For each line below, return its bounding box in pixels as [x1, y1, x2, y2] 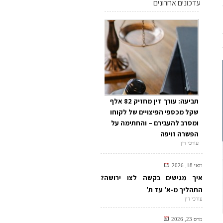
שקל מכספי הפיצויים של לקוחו [110, 107, 199, 116]
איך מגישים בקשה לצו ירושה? [101, 173, 203, 182]
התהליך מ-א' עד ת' [146, 185, 203, 194]
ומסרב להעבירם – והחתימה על [111, 118, 199, 127]
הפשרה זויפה [160, 129, 199, 138]
